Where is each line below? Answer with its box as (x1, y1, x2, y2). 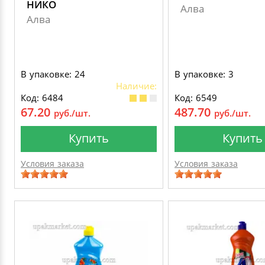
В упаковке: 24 (21, 68, 85, 80)
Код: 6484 (21, 92, 63, 104)
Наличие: (116, 80, 157, 92)
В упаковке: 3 (174, 68, 234, 80)
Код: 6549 (174, 92, 217, 104)
